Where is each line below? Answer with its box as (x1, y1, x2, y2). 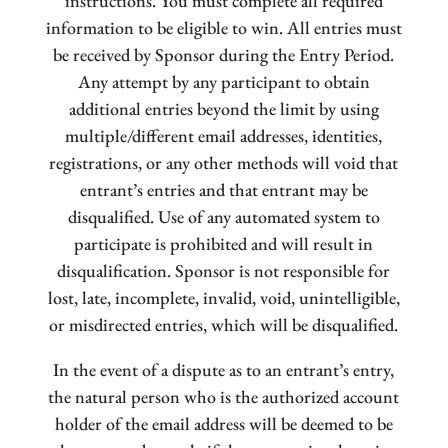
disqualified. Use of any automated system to (67, 205, 380, 229)
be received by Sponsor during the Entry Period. (53, 43, 395, 67)
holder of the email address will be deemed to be (54, 412, 393, 436)
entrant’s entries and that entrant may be (79, 178, 368, 202)
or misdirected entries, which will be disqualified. (49, 313, 399, 337)
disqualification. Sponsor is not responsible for (57, 259, 391, 283)
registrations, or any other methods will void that (49, 151, 399, 175)
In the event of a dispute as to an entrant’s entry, (53, 358, 395, 382)
